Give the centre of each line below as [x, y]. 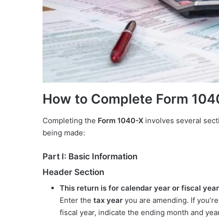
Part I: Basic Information [90, 157]
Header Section [73, 172]
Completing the [70, 121]
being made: [64, 133]
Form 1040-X [120, 121]
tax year [108, 200]
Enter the [77, 200]
